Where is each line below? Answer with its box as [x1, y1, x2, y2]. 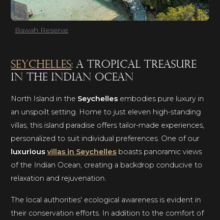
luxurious [11, 147, 48, 157]
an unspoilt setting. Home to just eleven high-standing [11, 108, 201, 117]
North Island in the [11, 94, 78, 104]
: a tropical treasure [71, 59, 197, 71]
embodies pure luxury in [120, 94, 204, 104]
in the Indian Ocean [11, 72, 134, 84]
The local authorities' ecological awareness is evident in [11, 195, 201, 205]
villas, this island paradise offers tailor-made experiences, [11, 121, 205, 130]
